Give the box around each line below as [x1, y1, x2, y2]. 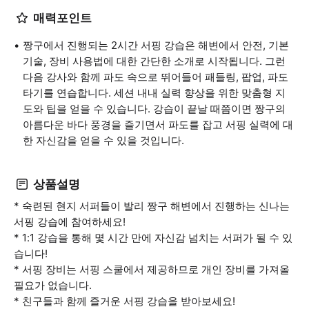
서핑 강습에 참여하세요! [14, 215, 126, 228]
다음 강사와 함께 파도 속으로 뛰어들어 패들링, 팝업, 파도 [23, 70, 288, 83]
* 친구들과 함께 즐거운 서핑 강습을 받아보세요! [14, 295, 235, 308]
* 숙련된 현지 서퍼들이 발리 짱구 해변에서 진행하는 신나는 [14, 199, 290, 212]
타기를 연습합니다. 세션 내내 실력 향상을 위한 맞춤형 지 [23, 86, 286, 99]
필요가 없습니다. [14, 279, 92, 292]
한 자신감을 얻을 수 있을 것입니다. [23, 134, 184, 147]
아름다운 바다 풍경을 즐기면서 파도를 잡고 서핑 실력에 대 [23, 118, 293, 131]
